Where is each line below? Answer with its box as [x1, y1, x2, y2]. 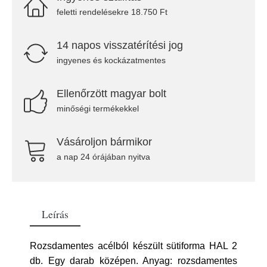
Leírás [42, 207, 69, 221]
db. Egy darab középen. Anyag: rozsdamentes [30, 256, 237, 266]
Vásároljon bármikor [57, 136, 152, 148]
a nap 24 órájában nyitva [57, 152, 150, 162]
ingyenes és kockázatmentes [57, 55, 166, 65]
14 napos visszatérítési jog [57, 39, 183, 51]
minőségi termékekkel [57, 104, 139, 113]
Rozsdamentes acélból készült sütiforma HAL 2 [30, 241, 237, 251]
